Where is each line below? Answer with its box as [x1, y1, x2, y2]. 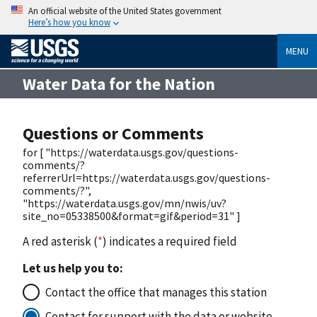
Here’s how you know [28, 16, 110, 28]
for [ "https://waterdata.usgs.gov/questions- [23, 144, 238, 159]
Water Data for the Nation [23, 73, 215, 94]
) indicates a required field [103, 233, 237, 249]
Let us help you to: [23, 260, 123, 276]
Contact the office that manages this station [45, 284, 267, 300]
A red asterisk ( [23, 233, 98, 249]
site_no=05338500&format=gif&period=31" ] [23, 208, 241, 223]
